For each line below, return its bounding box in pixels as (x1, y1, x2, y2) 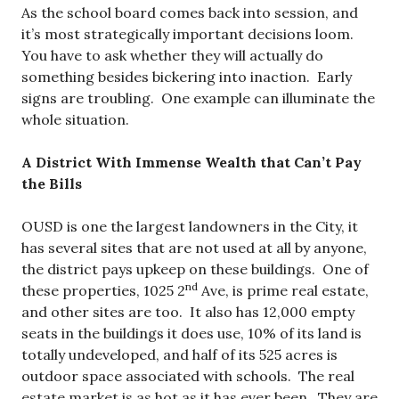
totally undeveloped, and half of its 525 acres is (21, 346, 338, 363)
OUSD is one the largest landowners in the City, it (21, 217, 358, 235)
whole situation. (21, 110, 129, 128)
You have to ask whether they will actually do (21, 46, 323, 64)
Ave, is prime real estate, (198, 281, 369, 299)
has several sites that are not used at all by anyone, (21, 239, 367, 256)
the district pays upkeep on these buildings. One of (21, 260, 369, 278)
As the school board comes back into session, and (21, 4, 358, 21)
